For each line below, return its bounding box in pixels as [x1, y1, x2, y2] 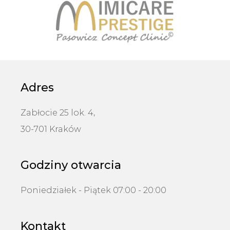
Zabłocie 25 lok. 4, [21, 107, 95, 118]
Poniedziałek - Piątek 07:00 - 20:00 [21, 185, 166, 195]
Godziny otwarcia [21, 158, 121, 172]
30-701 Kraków [21, 124, 81, 134]
